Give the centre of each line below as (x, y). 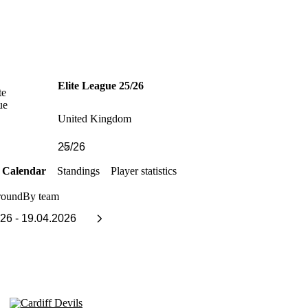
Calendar (24, 170)
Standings (78, 170)
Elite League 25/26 (101, 86)
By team (41, 196)
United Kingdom (95, 118)
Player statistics (144, 170)
